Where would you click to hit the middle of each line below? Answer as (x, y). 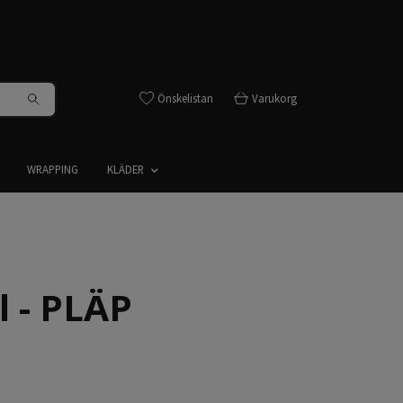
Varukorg (274, 98)
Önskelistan (185, 98)
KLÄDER (125, 169)
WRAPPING (52, 169)
